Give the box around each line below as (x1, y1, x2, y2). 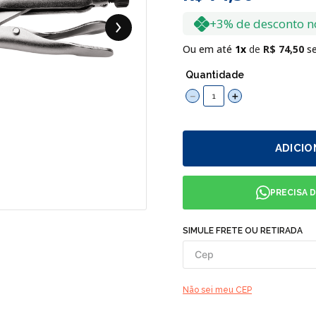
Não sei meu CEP (183, 285, 252, 295)
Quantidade (186, 69, 244, 80)
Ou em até (183, 42, 235, 56)
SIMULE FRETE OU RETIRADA (183, 226, 303, 236)
